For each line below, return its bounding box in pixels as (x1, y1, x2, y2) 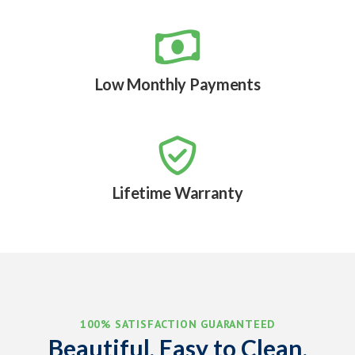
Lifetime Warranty (112, 183, 243, 202)
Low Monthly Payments (94, 74, 261, 94)
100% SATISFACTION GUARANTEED (79, 317, 276, 331)
